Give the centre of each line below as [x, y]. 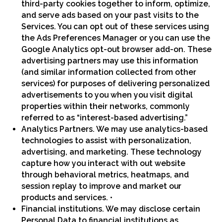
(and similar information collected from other [109, 72]
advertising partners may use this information [110, 61]
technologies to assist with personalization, [107, 141]
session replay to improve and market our [102, 186]
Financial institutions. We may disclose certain [111, 209]
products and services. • [67, 198]
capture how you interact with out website [104, 164]
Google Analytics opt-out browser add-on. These [117, 50]
